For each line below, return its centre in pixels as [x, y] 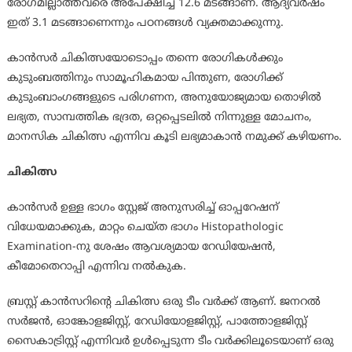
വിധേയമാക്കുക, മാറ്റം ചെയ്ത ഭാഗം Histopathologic [145, 228]
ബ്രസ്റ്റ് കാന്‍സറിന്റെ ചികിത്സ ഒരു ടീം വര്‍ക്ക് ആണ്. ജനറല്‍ [163, 302]
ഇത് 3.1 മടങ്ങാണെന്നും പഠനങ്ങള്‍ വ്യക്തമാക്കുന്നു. [145, 24]
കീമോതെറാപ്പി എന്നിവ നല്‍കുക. [96, 267]
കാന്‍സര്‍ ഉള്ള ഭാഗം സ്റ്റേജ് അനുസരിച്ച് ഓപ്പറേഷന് [143, 208]
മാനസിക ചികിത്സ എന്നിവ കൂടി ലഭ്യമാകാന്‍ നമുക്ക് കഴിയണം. [174, 137]
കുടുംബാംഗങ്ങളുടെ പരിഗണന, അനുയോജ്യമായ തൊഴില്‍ [164, 98]
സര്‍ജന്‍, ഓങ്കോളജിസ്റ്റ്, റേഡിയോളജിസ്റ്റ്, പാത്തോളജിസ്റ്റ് [157, 322]
